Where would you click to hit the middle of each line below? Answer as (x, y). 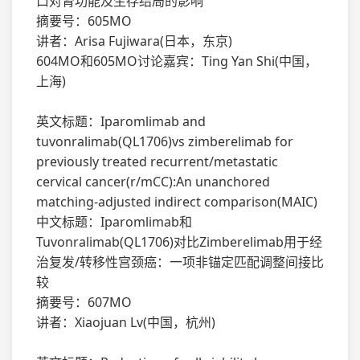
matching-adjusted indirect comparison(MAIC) (177, 202)
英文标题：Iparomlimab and (121, 121)
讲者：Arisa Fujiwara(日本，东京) (134, 41)
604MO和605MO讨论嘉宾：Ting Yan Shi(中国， (177, 61)
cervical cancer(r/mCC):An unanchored (153, 182)
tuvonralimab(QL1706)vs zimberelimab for (165, 141)
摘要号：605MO (84, 21)
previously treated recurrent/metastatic (157, 162)
